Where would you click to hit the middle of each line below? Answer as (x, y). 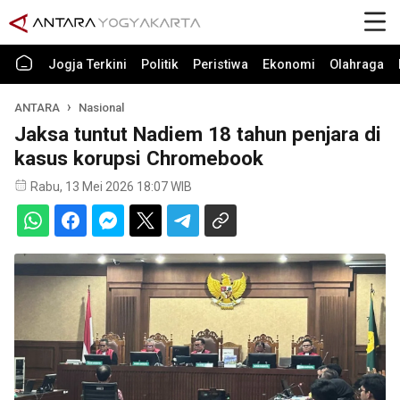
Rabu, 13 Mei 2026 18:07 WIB (111, 187)
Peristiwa (221, 65)
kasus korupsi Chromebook (139, 158)
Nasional (102, 108)
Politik (160, 65)
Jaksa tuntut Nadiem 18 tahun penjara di (198, 134)
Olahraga (357, 65)
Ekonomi (289, 65)
